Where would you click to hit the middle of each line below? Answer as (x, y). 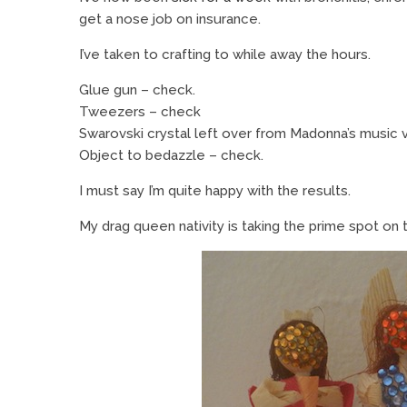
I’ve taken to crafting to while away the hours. (225, 55)
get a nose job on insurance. (170, 19)
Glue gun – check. (137, 90)
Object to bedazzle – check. (171, 155)
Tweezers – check (140, 112)
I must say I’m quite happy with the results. (215, 191)
